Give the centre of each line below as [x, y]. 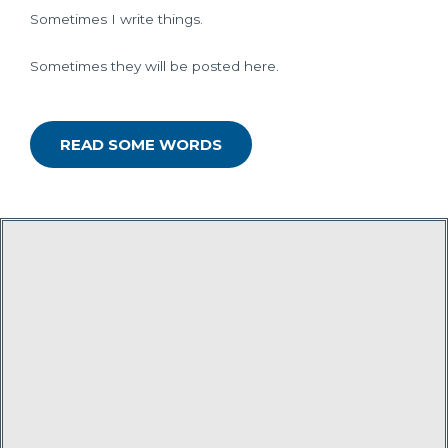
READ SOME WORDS [141, 144]
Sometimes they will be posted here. [154, 66]
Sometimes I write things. [116, 19]
